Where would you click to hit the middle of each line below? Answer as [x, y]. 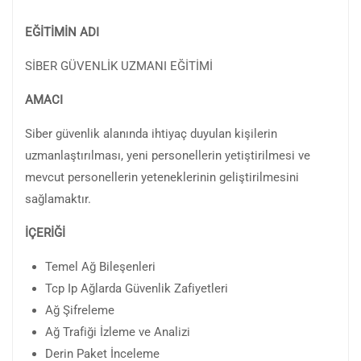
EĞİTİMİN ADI [125, 32]
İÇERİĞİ [127, 232]
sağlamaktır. [58, 199]
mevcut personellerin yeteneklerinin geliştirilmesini [162, 177]
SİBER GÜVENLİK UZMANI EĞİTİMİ [119, 66]
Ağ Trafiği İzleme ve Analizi [118, 332]
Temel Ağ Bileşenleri [100, 266]
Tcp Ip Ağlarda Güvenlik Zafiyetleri [137, 288]
